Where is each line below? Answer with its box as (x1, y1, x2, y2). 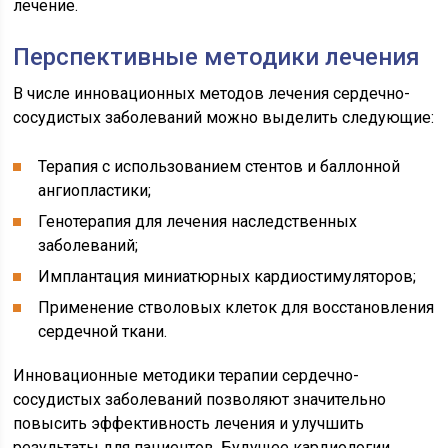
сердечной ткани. (38, 322, 168, 342)
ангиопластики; (38, 181, 152, 201)
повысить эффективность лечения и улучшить (13, 414, 365, 434)
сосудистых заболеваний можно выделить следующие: (13, 108, 435, 128)
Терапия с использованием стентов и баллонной (38, 157, 401, 177)
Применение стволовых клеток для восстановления (38, 298, 435, 318)
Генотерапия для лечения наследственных (38, 212, 358, 232)
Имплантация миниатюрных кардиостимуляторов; (38, 267, 417, 287)
